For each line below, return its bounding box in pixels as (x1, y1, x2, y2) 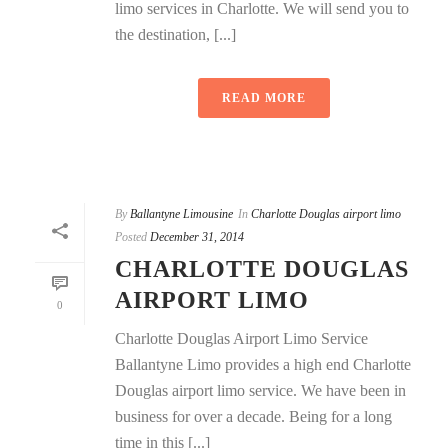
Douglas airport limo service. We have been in (115, 382, 406, 399)
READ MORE (222, 91, 306, 105)
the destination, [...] (115, 26, 236, 43)
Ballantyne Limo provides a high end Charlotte (115, 356, 411, 373)
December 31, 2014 (150, 230, 244, 244)
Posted (115, 230, 147, 244)
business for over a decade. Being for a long (115, 408, 392, 425)
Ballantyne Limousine (130, 207, 233, 221)
